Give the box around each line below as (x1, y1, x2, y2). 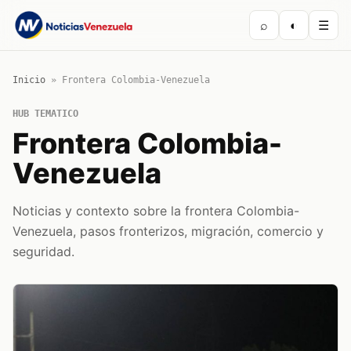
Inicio (13, 74, 45, 85)
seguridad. (13, 244, 74, 259)
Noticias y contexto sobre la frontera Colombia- (13, 203, 299, 219)
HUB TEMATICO (13, 108, 78, 119)
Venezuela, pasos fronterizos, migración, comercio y (13, 223, 324, 239)
